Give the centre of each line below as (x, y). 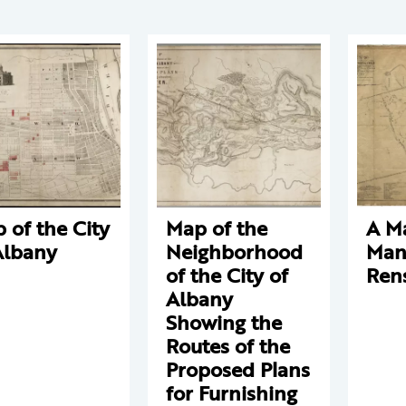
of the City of (227, 275)
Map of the (217, 228)
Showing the (224, 322)
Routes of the (228, 346)
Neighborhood (234, 251)
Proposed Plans (238, 369)
